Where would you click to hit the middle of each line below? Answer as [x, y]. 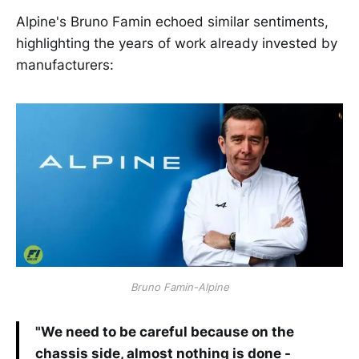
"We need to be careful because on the [165, 331]
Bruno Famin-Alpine [179, 286]
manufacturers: [65, 65]
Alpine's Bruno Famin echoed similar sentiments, [172, 21]
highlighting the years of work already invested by [177, 43]
